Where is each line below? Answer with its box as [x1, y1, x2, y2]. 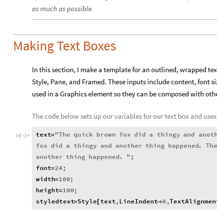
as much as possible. [32, 3, 93, 13]
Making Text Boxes [13, 36, 116, 54]
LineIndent [119, 197, 158, 206]
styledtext [36, 197, 75, 206]
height [36, 186, 59, 195]
